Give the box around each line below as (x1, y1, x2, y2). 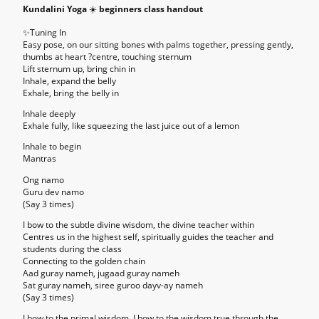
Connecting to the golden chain (23, 254, 145, 267)
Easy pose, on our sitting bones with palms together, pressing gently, (23, 38, 293, 51)
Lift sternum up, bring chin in (23, 62, 135, 75)
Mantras (23, 152, 56, 165)
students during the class (23, 242, 122, 255)
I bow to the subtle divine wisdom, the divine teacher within (23, 218, 254, 231)
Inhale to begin (23, 140, 81, 153)
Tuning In (30, 26, 66, 38)
